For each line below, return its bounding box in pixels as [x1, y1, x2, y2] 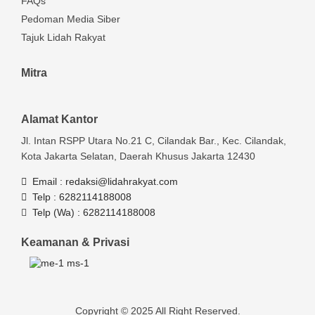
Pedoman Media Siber [21, 13, 120, 25]
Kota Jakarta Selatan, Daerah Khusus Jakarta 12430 [21, 150, 255, 162]
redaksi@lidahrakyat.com [65, 175, 178, 187]
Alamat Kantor [21, 112, 98, 125]
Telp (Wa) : [32, 206, 83, 218]
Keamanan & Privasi [21, 236, 129, 248]
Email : [32, 175, 65, 187]
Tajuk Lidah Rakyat [21, 31, 105, 43]
